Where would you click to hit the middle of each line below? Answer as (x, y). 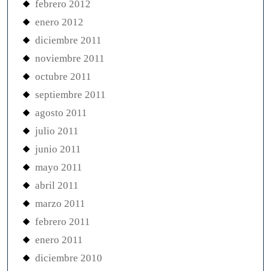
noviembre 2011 (70, 59)
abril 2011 (57, 186)
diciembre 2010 (69, 258)
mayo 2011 (59, 168)
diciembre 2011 (68, 41)
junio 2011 (58, 149)
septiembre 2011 (70, 95)
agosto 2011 (61, 113)
